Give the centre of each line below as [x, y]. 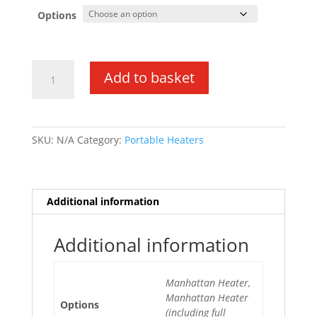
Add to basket [149, 77]
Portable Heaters [164, 139]
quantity [51, 132]
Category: [100, 139]
